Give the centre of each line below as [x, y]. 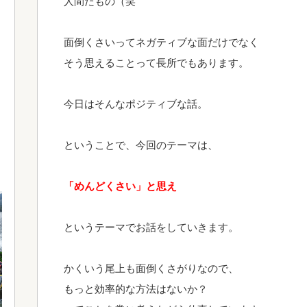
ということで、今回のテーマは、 [141, 145]
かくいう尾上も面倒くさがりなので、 [151, 268]
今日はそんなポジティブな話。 [136, 104]
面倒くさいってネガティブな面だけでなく [161, 42]
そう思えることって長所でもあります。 [156, 63]
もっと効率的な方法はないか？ [136, 289]
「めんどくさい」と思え [120, 186]
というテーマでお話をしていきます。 [151, 227]
